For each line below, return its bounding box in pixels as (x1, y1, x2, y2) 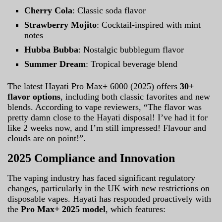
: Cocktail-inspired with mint (97, 19, 201, 30)
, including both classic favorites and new (60, 91, 210, 102)
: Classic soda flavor (72, 5, 146, 15)
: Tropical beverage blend (86, 58, 178, 69)
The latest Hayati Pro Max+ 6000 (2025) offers (7, 81, 180, 91)
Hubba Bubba (24, 44, 79, 55)
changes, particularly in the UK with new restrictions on (7, 183, 210, 193)
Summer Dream (24, 58, 86, 69)
